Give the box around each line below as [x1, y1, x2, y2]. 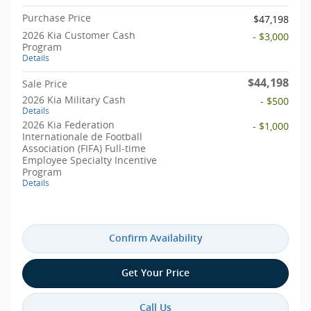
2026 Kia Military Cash [22, 93, 126, 106]
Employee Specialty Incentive [22, 153, 157, 167]
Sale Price [22, 77, 67, 90]
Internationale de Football [22, 130, 142, 143]
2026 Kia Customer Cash [22, 28, 135, 42]
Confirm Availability [108, 233, 203, 244]
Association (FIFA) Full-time [22, 142, 146, 155]
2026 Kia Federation [22, 118, 115, 131]
